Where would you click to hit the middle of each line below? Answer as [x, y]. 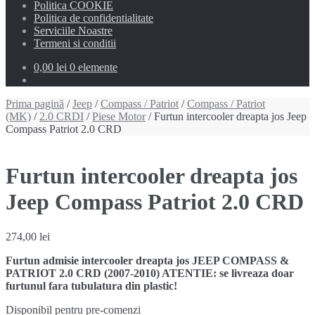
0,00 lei [50, 67]
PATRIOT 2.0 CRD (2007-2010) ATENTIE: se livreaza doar [150, 273]
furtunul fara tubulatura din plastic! [91, 285]
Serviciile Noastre [73, 31]
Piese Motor [119, 116]
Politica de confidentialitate [94, 18]
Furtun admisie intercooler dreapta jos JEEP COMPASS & [147, 260]
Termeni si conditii [75, 43]
